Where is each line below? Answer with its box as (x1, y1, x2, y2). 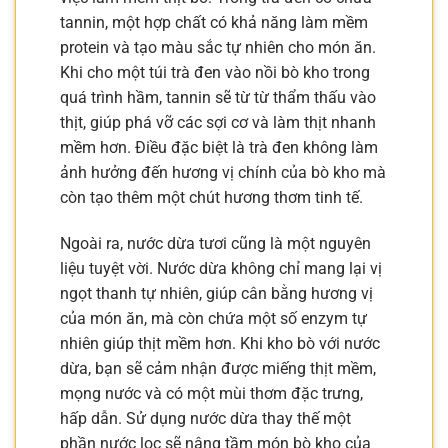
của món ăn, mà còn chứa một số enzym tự (60, 308, 367, 328)
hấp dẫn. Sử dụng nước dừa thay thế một (60, 408, 351, 428)
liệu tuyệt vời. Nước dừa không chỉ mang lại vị (60, 258, 382, 278)
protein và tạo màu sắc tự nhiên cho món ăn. (60, 38, 376, 58)
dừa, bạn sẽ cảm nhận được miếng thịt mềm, (60, 358, 376, 378)
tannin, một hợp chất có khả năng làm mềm (60, 13, 368, 33)
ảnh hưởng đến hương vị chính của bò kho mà (60, 163, 386, 183)
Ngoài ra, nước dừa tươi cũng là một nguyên (60, 233, 371, 253)
